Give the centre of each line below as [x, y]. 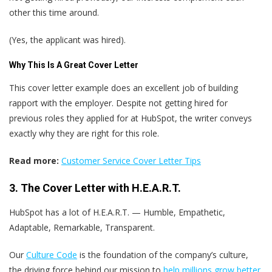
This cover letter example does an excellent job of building [124, 88]
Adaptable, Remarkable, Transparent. [82, 228]
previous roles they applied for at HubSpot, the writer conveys [131, 118]
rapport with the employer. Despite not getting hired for [118, 103]
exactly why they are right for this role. [84, 134]
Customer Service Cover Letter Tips [131, 161]
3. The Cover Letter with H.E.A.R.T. [95, 188]
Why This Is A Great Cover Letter [74, 65]
